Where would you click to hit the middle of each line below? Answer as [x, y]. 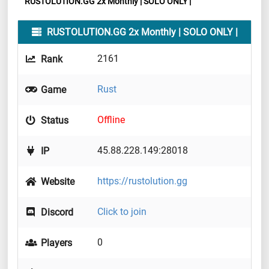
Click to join [122, 212]
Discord [56, 213]
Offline [111, 120]
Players [56, 243]
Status [54, 121]
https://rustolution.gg [142, 181]
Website [57, 182]
